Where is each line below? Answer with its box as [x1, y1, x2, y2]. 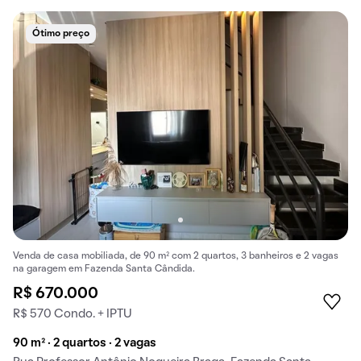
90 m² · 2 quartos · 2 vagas [13, 337, 156, 349]
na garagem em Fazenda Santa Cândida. [13, 264, 195, 273]
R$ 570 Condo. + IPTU [13, 308, 132, 320]
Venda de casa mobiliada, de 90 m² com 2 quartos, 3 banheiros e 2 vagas [13, 251, 338, 260]
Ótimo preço [32, 30, 89, 39]
